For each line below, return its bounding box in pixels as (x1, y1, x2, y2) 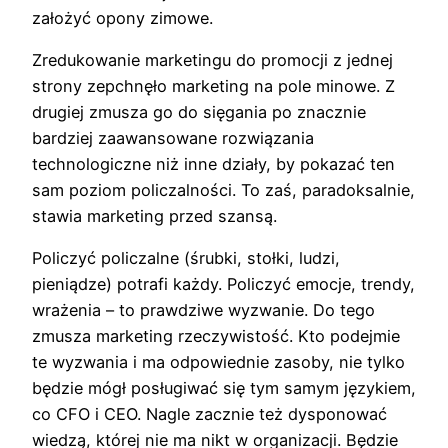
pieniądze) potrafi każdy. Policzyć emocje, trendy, (32, 274, 415, 295)
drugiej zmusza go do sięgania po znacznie (32, 102, 366, 123)
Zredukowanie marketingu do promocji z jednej (32, 50, 393, 71)
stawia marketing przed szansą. (32, 206, 277, 227)
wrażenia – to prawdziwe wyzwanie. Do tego (32, 300, 375, 321)
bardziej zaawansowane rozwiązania (32, 128, 314, 149)
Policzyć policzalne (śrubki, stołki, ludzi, (32, 248, 340, 269)
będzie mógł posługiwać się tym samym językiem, (32, 378, 416, 399)
